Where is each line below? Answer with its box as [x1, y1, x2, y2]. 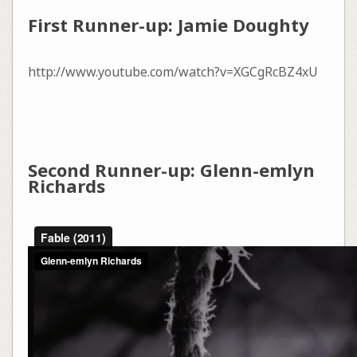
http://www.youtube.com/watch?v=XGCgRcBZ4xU [27, 62, 318, 80]
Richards [27, 173, 105, 198]
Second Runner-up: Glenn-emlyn [27, 157, 315, 182]
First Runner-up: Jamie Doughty [27, 12, 309, 37]
